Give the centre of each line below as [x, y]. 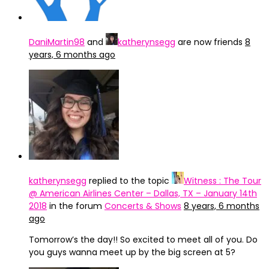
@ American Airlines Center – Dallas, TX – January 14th [143, 193]
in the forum [76, 206]
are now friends [210, 42]
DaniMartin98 [57, 42]
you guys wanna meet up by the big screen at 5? [132, 252]
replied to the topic [129, 181]
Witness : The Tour [222, 181]
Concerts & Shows [143, 206]
